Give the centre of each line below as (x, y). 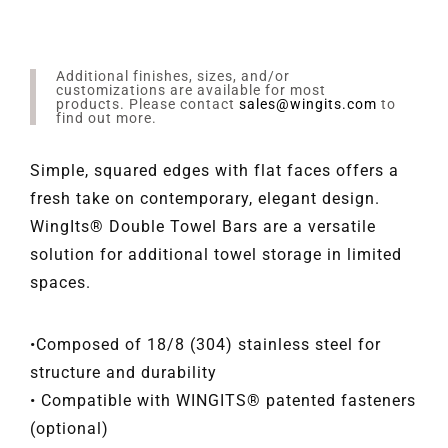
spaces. (60, 282)
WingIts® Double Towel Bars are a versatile (203, 226)
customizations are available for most (191, 89)
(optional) (69, 428)
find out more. (106, 117)
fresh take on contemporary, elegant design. (205, 198)
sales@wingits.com (308, 103)
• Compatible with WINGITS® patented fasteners (223, 400)
